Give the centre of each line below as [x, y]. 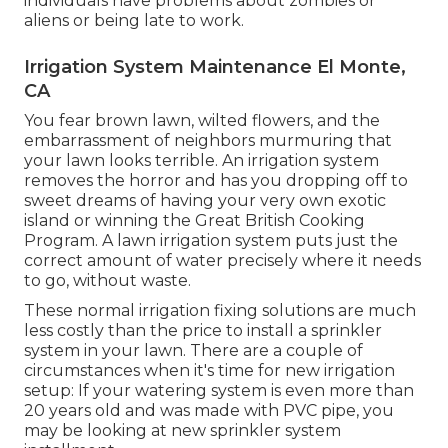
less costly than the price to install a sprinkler [203, 331]
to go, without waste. [107, 281]
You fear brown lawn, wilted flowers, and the [202, 121]
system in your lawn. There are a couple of [193, 351]
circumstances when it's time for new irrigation [209, 371]
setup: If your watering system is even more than [219, 391]
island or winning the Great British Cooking [194, 221]
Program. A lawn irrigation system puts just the [211, 241]
